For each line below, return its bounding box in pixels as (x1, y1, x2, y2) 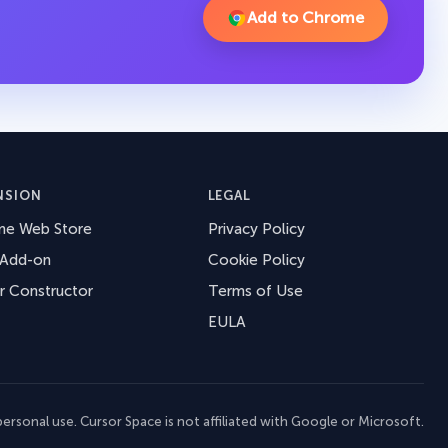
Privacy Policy (207, 219, 305, 238)
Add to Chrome (247, 8, 364, 28)
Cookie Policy (207, 250, 305, 269)
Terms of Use (207, 281, 303, 300)
